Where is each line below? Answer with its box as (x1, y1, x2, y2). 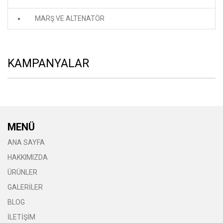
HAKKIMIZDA (7, 153, 48, 162)
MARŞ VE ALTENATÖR (35, 14, 105, 23)
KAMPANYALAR (7, 57, 89, 71)
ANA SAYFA (7, 138, 45, 147)
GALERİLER (7, 183, 43, 192)
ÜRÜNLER (7, 168, 37, 177)
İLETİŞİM (7, 213, 35, 222)
